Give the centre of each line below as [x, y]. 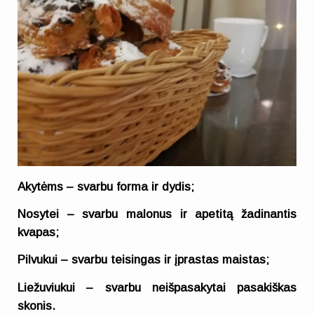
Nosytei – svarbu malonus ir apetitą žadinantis [157, 214]
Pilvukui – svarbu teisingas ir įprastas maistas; [144, 260]
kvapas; [39, 232]
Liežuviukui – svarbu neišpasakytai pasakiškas [157, 287]
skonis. [37, 306]
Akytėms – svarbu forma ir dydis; [106, 186]
